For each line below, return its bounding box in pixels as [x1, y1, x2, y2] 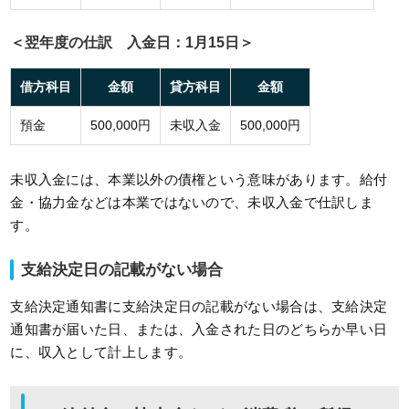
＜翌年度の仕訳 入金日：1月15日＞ [10, 35, 255, 51]
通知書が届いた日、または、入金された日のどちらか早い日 [10, 321, 388, 338]
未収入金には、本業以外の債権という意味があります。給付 [10, 172, 388, 188]
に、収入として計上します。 [10, 344, 193, 361]
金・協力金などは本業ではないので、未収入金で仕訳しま [10, 194, 374, 211]
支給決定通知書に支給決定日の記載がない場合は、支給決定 [10, 299, 388, 315]
